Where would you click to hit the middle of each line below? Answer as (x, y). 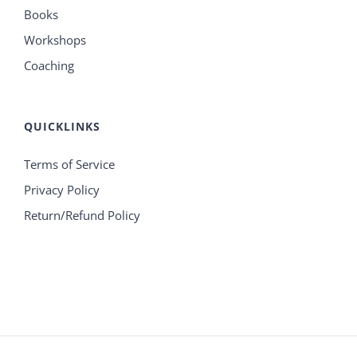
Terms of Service (69, 165)
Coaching (49, 66)
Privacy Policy (62, 190)
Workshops (55, 40)
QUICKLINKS (62, 127)
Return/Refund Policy (82, 216)
